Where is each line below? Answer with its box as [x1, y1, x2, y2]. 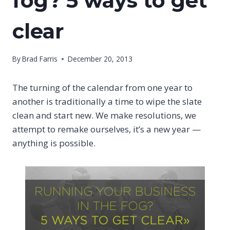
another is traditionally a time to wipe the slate [12, 95, 202, 108]
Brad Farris [22, 54, 58, 64]
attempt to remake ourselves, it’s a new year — [12, 123, 201, 136]
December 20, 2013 [68, 54, 133, 64]
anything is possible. [12, 137, 95, 149]
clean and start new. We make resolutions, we [12, 109, 196, 122]
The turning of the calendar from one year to [12, 82, 193, 94]
